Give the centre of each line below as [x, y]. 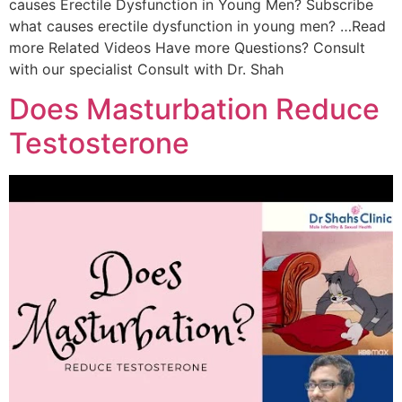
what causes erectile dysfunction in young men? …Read [197, 26]
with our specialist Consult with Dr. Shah [146, 70]
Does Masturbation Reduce [194, 109]
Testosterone [99, 144]
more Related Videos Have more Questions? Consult [187, 48]
